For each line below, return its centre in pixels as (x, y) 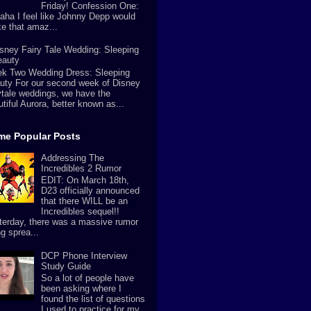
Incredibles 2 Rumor (82, 168)
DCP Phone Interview (84, 255)
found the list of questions (93, 299)
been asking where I (82, 289)
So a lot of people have (88, 278)
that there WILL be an (85, 201)
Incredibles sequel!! (81, 212)
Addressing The (73, 158)
